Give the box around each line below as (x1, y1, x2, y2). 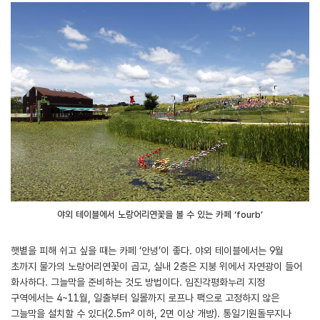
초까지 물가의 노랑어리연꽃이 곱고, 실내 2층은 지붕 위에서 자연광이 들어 (11, 260, 302, 272)
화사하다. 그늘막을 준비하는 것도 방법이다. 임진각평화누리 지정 (11, 276, 265, 288)
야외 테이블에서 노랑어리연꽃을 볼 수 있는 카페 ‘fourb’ (57, 209, 263, 220)
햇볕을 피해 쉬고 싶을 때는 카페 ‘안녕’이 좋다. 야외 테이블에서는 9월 (11, 244, 284, 256)
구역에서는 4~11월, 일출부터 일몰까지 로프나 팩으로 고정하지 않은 (11, 291, 279, 304)
